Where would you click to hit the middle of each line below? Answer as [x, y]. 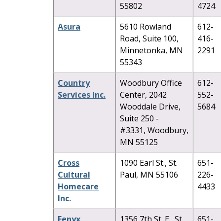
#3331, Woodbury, [154, 130]
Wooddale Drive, [150, 106]
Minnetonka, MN [151, 50]
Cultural [74, 174]
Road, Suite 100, [149, 38]
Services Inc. [82, 94]
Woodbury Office [151, 83]
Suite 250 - [139, 118]
